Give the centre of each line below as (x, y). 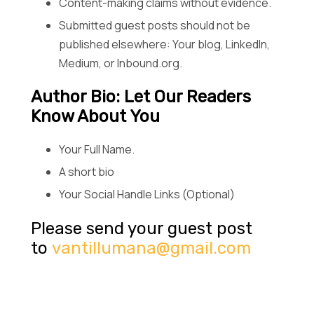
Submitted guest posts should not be (155, 25)
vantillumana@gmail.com (151, 248)
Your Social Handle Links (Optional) (147, 194)
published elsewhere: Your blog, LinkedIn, (164, 44)
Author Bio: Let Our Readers (141, 97)
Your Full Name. (97, 149)
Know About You (95, 116)
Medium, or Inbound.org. (121, 63)
